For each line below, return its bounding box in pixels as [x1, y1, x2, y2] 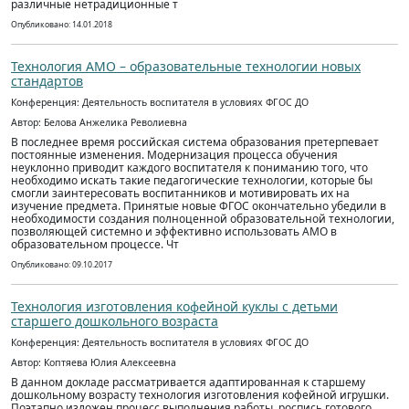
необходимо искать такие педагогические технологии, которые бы [11, 173, 372, 188]
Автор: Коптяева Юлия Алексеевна [11, 356, 176, 369]
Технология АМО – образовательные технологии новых [11, 58, 361, 75]
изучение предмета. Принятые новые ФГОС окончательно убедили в [11, 198, 386, 214]
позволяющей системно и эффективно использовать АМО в [11, 224, 337, 239]
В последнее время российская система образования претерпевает [11, 134, 379, 150]
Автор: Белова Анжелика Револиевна [11, 116, 187, 129]
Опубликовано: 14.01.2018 [11, 19, 112, 30]
